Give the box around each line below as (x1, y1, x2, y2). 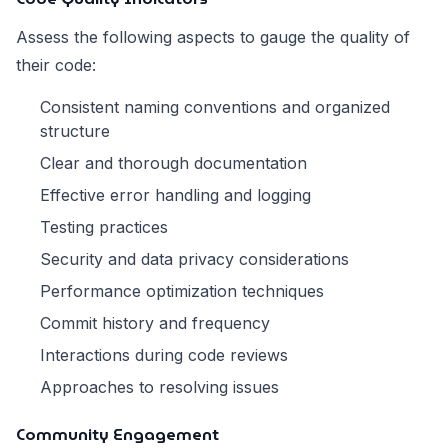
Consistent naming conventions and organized (40, 97, 390, 118)
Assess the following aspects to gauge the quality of (16, 27, 410, 48)
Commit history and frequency (40, 313, 270, 334)
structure (40, 121, 110, 142)
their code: (16, 55, 96, 76)
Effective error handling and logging (40, 185, 311, 206)
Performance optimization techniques (40, 281, 324, 302)
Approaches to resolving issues (40, 377, 279, 398)
